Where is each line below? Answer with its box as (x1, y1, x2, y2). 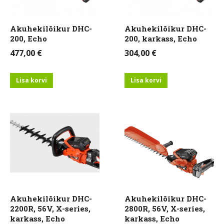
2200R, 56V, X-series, (10, 203, 90, 213)
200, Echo (10, 33, 47, 44)
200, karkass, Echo (124, 33, 197, 44)
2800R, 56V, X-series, (124, 203, 205, 213)
